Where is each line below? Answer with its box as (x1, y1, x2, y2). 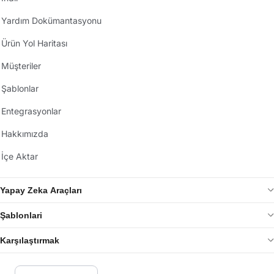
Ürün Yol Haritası (1, 38, 67, 48)
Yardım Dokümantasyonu (1, 15, 102, 26)
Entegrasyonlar (1, 106, 61, 116)
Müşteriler (1, 61, 41, 71)
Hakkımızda (1, 128, 48, 139)
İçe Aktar (1, 151, 38, 161)
